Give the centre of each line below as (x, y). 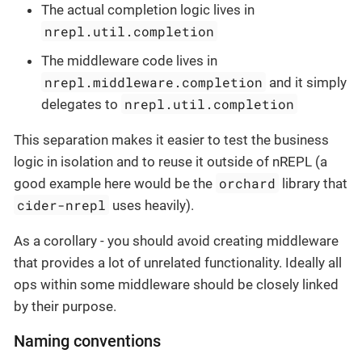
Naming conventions (87, 341)
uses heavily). (152, 205)
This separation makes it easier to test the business (171, 139)
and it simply (307, 82)
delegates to (81, 104)
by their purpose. (65, 306)
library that (314, 183)
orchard (248, 183)
